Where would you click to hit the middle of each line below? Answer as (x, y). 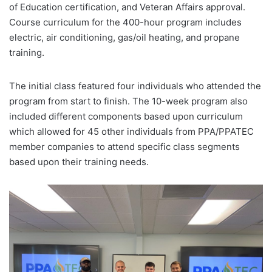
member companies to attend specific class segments (124, 147)
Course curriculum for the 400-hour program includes (125, 22)
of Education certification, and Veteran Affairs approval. (127, 7)
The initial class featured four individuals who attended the (135, 86)
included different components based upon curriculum (126, 117)
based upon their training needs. (79, 162)
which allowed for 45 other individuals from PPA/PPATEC (131, 132)
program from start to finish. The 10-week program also (128, 101)
